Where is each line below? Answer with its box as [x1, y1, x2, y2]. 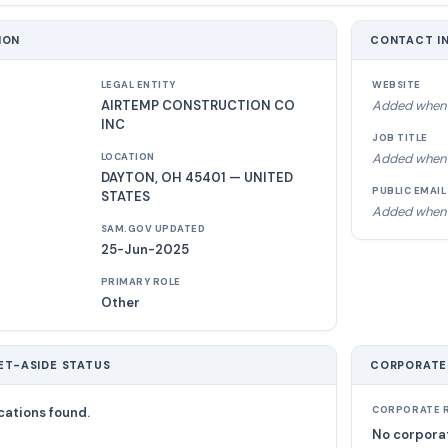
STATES [100, 188, 150, 205]
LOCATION [100, 151, 155, 163]
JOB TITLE [372, 132, 428, 144]
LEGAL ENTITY [100, 79, 176, 91]
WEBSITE [372, 79, 421, 91]
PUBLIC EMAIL [372, 185, 446, 197]
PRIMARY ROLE [100, 276, 181, 288]
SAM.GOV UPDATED [100, 223, 205, 235]
